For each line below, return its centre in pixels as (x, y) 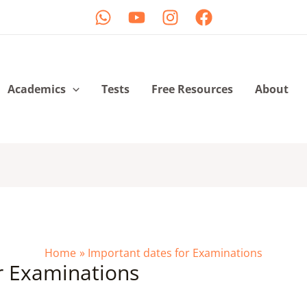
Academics (37, 89)
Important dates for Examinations (175, 253)
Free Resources (192, 89)
